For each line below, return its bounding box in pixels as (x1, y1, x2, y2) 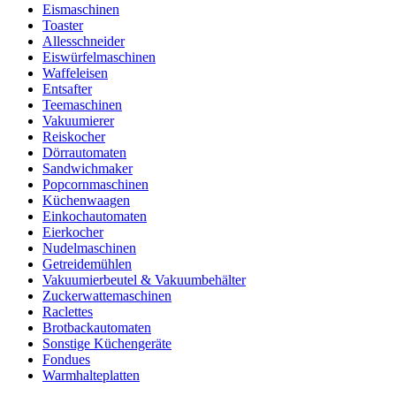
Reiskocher (42, 129, 105, 145)
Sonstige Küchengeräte (42, 336, 171, 352)
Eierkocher (42, 225, 103, 240)
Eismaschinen (42, 2, 119, 18)
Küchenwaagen (42, 193, 130, 209)
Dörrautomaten (42, 145, 126, 161)
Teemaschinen (42, 97, 122, 113)
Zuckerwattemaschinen (42, 288, 171, 304)
